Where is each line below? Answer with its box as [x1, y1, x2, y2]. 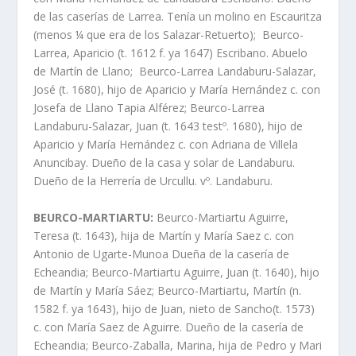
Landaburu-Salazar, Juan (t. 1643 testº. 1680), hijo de [33, 118, 304, 134]
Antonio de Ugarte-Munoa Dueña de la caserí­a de [33, 246, 290, 261]
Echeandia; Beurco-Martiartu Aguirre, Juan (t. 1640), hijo [33, 264, 320, 280]
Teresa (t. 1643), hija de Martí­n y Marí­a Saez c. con [33, 227, 295, 243]
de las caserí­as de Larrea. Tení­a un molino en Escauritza [33, 9, 323, 25]
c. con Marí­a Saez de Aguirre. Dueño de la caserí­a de [33, 319, 304, 335]
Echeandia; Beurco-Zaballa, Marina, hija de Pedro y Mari [33, 337, 323, 353]
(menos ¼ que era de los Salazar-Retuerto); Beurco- [33, 27, 304, 43]
